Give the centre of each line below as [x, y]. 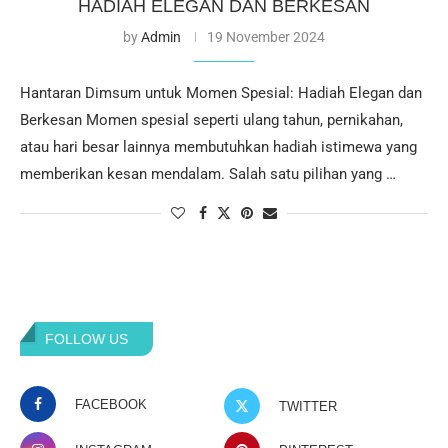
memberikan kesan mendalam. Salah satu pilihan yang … [208, 174]
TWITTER [308, 407]
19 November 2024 [266, 37]
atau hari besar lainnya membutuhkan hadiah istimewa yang [218, 147]
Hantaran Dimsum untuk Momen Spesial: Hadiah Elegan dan [221, 93]
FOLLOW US [86, 339]
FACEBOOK [111, 405]
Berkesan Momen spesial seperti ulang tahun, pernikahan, [211, 120]
